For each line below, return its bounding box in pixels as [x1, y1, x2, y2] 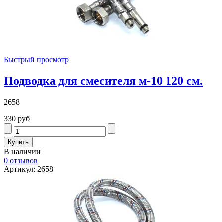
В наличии [4, 147, 41, 156]
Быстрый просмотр [4, 55, 69, 64]
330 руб [4, 114, 30, 123]
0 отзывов [4, 156, 38, 165]
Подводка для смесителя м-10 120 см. [4, 74, 203, 88]
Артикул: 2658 [4, 165, 53, 174]
